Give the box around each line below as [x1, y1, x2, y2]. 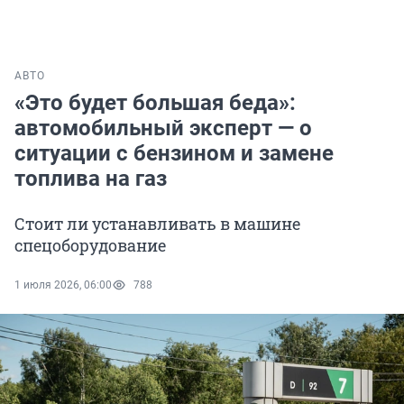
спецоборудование [14, 234, 166, 257]
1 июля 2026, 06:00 [14, 279, 112, 292]
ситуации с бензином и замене [14, 141, 334, 167]
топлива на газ [14, 166, 167, 192]
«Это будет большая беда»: [14, 90, 296, 116]
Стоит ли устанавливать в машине [14, 213, 300, 235]
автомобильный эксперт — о [14, 115, 312, 142]
